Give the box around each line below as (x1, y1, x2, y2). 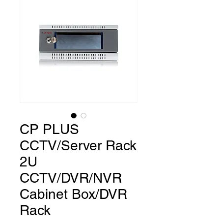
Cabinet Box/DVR (20, 186, 127, 202)
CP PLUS (20, 121, 79, 137)
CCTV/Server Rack (20, 137, 137, 153)
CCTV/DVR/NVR (20, 170, 122, 186)
